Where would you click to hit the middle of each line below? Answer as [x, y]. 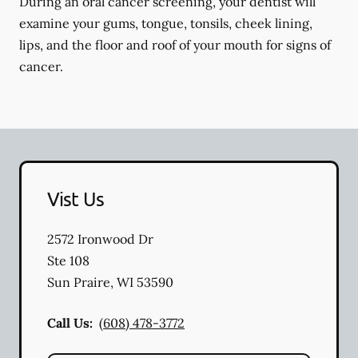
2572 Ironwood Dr [100, 239]
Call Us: [70, 323]
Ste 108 [68, 261]
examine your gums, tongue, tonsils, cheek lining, [166, 23]
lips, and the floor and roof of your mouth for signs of [175, 45]
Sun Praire [79, 282]
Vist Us [76, 199]
